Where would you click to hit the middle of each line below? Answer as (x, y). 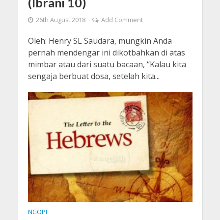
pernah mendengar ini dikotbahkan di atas (106, 53)
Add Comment (122, 20)
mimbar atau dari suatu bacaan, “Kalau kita (107, 65)
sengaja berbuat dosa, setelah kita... (94, 76)
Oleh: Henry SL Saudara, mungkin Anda (100, 41)
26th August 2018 (60, 20)
